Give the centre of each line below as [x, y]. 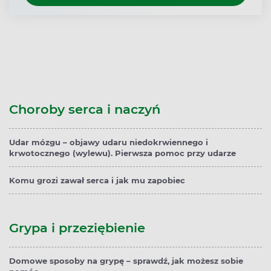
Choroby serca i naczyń [85, 109]
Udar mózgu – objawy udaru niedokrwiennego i [109, 142]
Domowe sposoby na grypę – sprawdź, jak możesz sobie [126, 261]
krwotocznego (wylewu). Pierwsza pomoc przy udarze [122, 153]
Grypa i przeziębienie [77, 228]
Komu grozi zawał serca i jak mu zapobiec [97, 181]
